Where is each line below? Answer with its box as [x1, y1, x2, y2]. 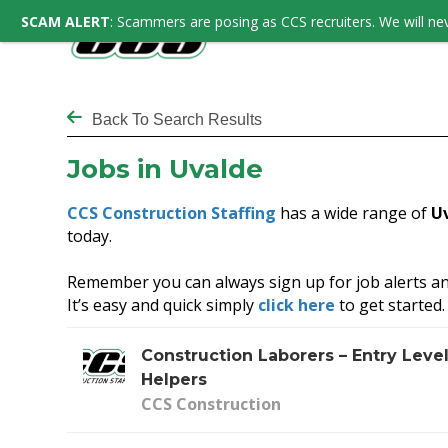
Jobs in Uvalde [67, 152, 264, 185]
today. [67, 224, 113, 247]
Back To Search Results [92, 110, 263, 128]
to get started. [335, 293, 446, 316]
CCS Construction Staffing [67, 201, 277, 224]
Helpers [141, 369, 208, 389]
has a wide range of [276, 201, 432, 224]
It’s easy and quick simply [67, 293, 259, 316]
